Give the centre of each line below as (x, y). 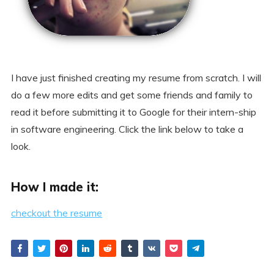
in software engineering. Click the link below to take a (127, 129)
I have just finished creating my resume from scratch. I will (136, 78)
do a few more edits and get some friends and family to (131, 95)
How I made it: (54, 187)
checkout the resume (56, 213)
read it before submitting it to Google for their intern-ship (133, 112)
